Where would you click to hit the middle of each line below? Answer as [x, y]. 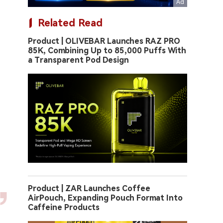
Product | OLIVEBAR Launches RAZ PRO [104, 41]
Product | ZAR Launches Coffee [89, 189]
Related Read [70, 23]
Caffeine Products [64, 208]
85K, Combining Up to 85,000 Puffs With [107, 51]
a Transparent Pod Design [78, 60]
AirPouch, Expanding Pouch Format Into [105, 198]
